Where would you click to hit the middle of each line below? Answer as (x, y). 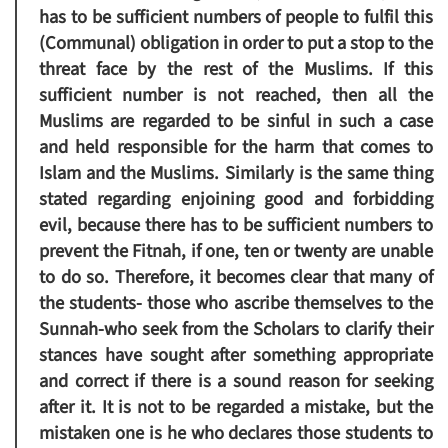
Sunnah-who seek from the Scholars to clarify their (236, 329)
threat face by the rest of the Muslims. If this (236, 69)
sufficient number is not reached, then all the (236, 95)
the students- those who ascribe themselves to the (236, 303)
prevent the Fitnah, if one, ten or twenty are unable (236, 251)
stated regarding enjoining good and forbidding (236, 199)
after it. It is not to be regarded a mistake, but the (236, 407)
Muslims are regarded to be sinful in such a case (236, 121)
